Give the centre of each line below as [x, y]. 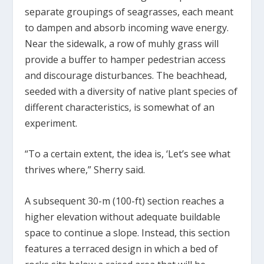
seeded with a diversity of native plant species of [131, 91]
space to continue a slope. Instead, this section [128, 232]
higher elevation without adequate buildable [123, 217]
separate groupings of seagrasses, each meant [129, 11]
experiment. [51, 123]
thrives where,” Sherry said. [85, 170]
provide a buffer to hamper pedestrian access [126, 59]
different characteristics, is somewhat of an [120, 107]
